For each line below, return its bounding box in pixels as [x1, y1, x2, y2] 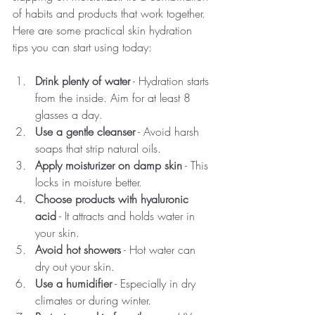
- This [182, 157, 212, 173]
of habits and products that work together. [13, 6, 209, 21]
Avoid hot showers [35, 242, 121, 257]
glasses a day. [35, 107, 103, 122]
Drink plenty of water [35, 73, 130, 89]
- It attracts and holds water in [56, 208, 198, 224]
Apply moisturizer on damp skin [35, 157, 182, 173]
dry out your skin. [35, 259, 115, 274]
